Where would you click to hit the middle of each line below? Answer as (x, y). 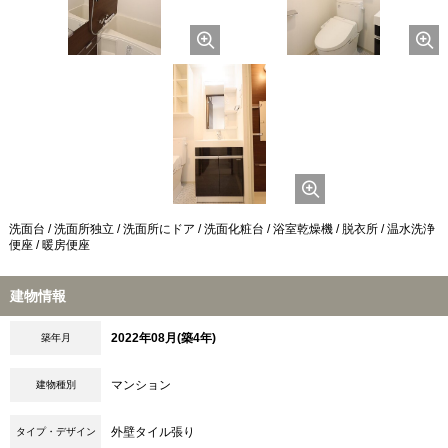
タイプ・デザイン (55, 431)
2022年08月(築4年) (163, 337)
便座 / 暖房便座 (49, 245)
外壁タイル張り (153, 431)
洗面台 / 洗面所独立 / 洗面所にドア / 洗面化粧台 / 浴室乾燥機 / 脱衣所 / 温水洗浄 (221, 229)
